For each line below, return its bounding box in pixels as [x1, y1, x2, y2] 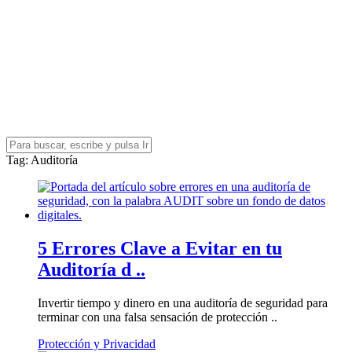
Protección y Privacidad [38, 336, 156, 350]
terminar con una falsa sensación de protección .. [38, 310, 277, 324]
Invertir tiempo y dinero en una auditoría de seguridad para [38, 295, 328, 310]
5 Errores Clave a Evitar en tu [38, 237, 282, 258]
